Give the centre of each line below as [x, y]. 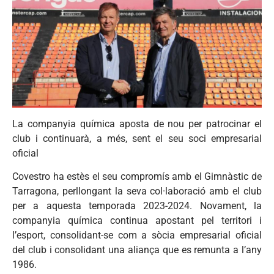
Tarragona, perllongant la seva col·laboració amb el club [137, 191]
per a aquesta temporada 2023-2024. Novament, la [137, 206]
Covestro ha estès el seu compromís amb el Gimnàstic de [137, 177]
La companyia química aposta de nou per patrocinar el [137, 124]
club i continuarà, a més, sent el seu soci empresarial [137, 138]
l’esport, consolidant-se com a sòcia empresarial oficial [137, 235]
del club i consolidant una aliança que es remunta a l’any [137, 250]
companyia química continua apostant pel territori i [137, 221]
